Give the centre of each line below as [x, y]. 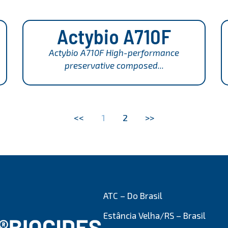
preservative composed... [114, 65]
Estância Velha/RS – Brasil [155, 216]
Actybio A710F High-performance [114, 53]
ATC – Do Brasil [133, 195]
